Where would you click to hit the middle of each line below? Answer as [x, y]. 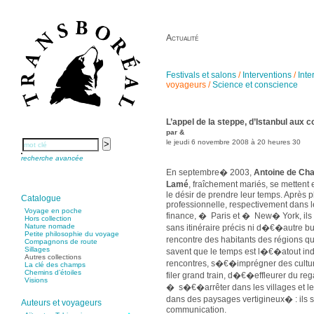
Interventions [267, 75]
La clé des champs [55, 265]
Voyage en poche [53, 211]
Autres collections [53, 257]
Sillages [37, 250]
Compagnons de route [61, 242]
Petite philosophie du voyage [72, 234]
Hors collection [48, 219]
